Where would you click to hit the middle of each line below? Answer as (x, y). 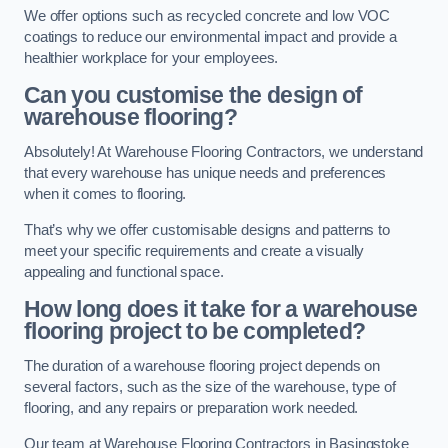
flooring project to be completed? (195, 330)
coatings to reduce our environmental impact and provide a (210, 37)
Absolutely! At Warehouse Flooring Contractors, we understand (224, 152)
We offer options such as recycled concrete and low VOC (207, 16)
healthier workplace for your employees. (151, 58)
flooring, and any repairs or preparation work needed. (191, 408)
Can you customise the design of (193, 94)
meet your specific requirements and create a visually (194, 250)
